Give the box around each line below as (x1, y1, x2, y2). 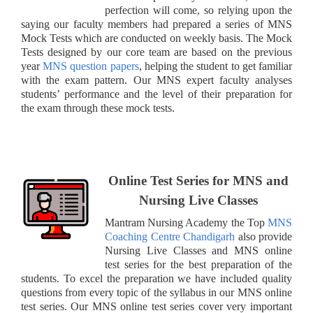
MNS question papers (43, 59, 139, 72)
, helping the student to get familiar (138, 59, 293, 72)
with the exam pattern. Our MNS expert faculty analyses (21, 73, 292, 86)
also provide (235, 230, 292, 242)
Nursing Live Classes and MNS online (105, 244, 292, 256)
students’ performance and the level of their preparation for (21, 87, 292, 100)
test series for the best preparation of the (105, 258, 292, 270)
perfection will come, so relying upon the (105, 3, 292, 16)
